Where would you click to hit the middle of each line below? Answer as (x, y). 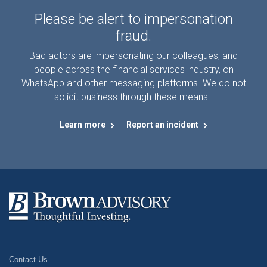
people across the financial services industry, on (133, 70)
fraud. (133, 36)
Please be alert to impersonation (133, 19)
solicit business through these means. (133, 97)
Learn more (83, 125)
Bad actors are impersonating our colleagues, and (133, 56)
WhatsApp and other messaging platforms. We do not (133, 83)
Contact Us (28, 259)
